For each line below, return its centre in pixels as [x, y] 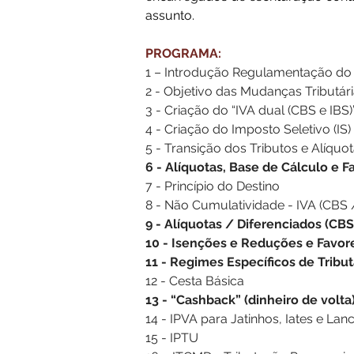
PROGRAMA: [183, 53]
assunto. [170, 15]
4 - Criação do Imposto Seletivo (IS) [248, 129]
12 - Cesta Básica [195, 281]
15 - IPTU [172, 338]
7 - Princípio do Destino [213, 186]
